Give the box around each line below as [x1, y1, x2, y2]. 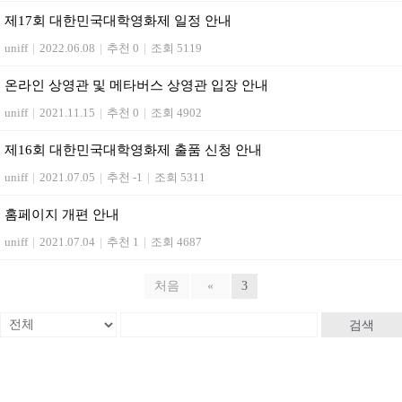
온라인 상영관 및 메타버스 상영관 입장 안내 [4, 78, 268, 92]
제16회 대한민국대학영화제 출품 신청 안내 [4, 143, 262, 157]
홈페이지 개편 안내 [4, 207, 119, 222]
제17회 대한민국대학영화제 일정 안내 [4, 13, 232, 28]
